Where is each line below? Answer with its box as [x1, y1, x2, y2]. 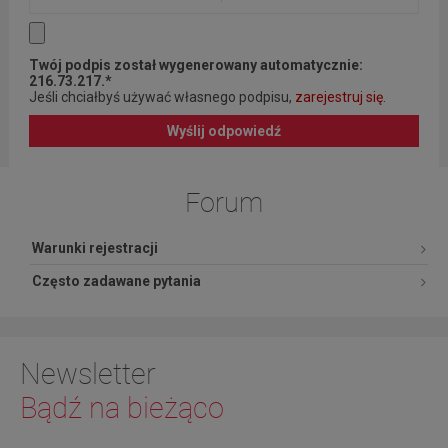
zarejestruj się [294, 89, 383, 106]
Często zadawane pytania [32, 273, 201, 290]
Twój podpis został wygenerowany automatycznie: [28, 57, 363, 74]
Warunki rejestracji [32, 240, 158, 257]
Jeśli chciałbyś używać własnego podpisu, [28, 89, 295, 106]
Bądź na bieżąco [20, 391, 224, 426]
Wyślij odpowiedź [167, 123, 281, 140]
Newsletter [20, 357, 156, 392]
